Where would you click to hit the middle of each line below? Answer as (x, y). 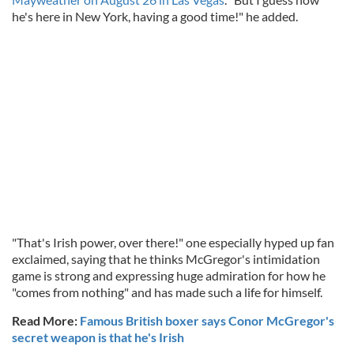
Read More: (46, 321)
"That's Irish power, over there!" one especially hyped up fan (173, 243)
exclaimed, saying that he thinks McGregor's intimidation (166, 259)
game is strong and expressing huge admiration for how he (169, 276)
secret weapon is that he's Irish (98, 337)
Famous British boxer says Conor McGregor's (207, 321)
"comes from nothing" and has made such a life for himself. (168, 292)
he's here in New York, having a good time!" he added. (156, 16)
